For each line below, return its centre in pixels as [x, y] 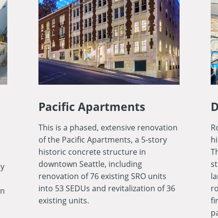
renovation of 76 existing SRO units [102, 176]
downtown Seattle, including [90, 164]
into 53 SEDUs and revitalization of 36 [107, 189]
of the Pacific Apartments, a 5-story [102, 140]
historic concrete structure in [92, 152]
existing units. [64, 201]
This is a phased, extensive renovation [108, 128]
